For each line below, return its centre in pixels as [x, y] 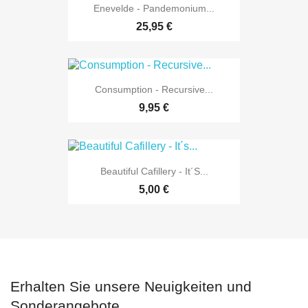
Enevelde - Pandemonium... [154, 8]
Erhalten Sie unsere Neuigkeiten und [131, 286]
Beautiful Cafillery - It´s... [154, 171]
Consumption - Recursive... [154, 90]
